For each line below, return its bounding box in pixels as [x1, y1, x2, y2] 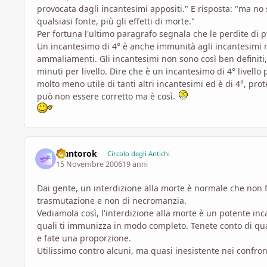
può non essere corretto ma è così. [37, 91, 178, 103]
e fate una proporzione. [37, 232, 131, 244]
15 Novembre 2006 [56, 159, 123, 169]
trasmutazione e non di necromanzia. [37, 194, 187, 206]
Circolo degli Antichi [107, 148, 170, 158]
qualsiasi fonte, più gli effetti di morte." [37, 15, 195, 27]
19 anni [122, 159, 148, 169]
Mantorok [56, 147, 98, 159]
